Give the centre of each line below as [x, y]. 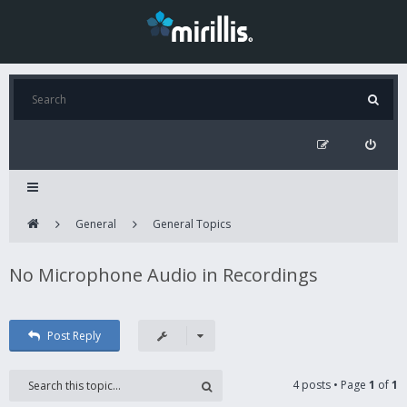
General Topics [192, 224]
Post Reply [74, 336]
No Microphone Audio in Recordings [164, 275]
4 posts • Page [331, 385]
